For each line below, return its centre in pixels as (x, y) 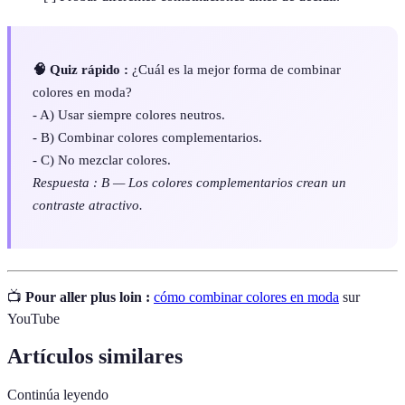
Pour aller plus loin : (88, 297)
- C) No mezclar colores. (102, 160)
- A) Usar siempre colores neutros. (129, 115)
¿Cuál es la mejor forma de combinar (235, 70)
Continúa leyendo (58, 395)
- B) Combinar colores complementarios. (147, 137)
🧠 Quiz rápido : (80, 70)
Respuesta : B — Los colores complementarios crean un (189, 183)
